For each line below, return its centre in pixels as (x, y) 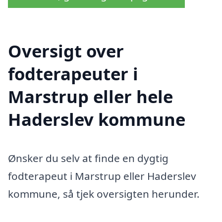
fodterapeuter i (73, 74)
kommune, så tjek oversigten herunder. (104, 194)
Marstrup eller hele (90, 97)
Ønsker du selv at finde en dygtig (88, 158)
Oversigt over (66, 51)
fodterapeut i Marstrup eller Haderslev (102, 176)
